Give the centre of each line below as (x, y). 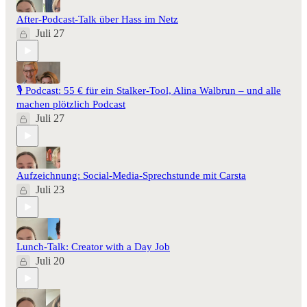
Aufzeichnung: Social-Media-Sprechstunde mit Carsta (131, 176)
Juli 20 (50, 261)
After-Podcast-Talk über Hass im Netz (97, 20)
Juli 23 (50, 190)
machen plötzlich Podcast (71, 105)
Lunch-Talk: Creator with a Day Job (93, 247)
